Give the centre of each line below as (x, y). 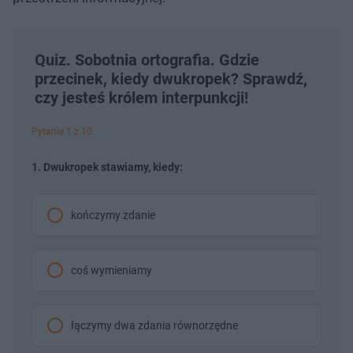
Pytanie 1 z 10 (62, 131)
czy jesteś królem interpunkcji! (141, 97)
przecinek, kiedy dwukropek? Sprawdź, (171, 78)
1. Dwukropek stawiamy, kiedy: (107, 167)
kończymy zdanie (113, 215)
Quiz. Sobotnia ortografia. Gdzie (147, 59)
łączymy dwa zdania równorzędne (154, 325)
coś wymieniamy (111, 270)
